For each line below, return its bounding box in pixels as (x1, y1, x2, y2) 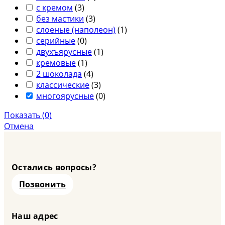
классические (36, 79, 89, 90)
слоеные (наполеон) (36, 24, 116, 35)
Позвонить (19, 178, 66, 190)
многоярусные (36, 90, 94, 101)
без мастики (36, 13, 84, 24)
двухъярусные (36, 46, 92, 57)
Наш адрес (12, 210, 58, 221)
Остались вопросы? (12, 161, 96, 173)
